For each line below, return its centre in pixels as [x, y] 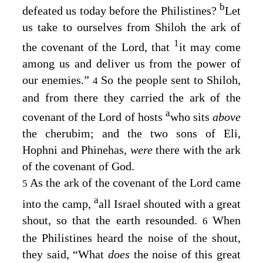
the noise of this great [187, 254]
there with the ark [198, 150]
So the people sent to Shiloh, [171, 80]
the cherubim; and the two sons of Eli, [131, 134]
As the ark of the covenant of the [110, 183]
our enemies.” [58, 80]
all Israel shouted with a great [169, 203]
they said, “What [65, 254]
